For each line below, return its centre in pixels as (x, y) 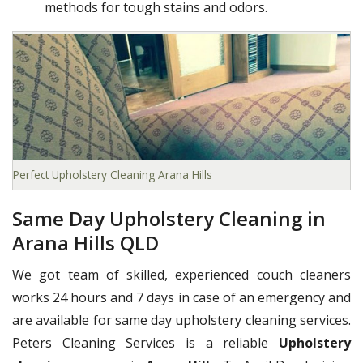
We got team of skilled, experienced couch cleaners (181, 275)
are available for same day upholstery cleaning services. (181, 320)
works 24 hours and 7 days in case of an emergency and (181, 298)
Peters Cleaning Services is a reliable (145, 343)
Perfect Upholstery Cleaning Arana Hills (113, 175)
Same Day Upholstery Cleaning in (169, 219)
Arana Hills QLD (85, 243)
